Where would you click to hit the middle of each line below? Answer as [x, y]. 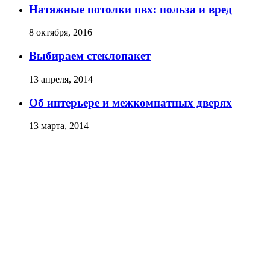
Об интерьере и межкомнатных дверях [130, 102]
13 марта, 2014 [59, 126]
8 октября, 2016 [61, 33]
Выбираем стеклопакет [90, 56]
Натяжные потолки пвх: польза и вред [130, 9]
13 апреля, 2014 [61, 79]
